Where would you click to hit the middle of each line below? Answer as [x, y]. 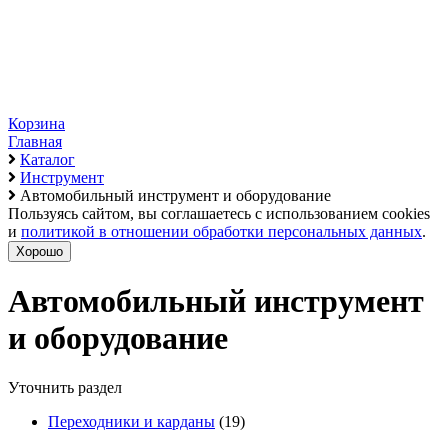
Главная [35, 141]
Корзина [36, 123]
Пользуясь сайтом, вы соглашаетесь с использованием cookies [219, 213]
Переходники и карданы [131, 421]
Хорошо [39, 251]
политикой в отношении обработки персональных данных [221, 231]
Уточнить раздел [65, 387]
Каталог [47, 159]
